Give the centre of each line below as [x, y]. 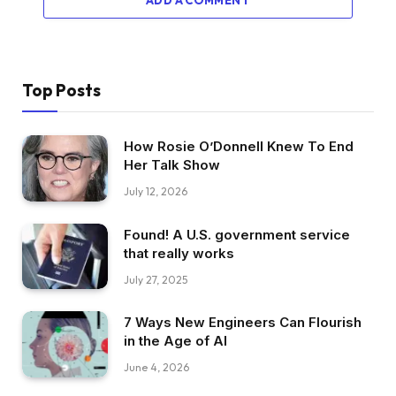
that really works [179, 253]
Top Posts [61, 90]
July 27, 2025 [156, 279]
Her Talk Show [172, 164]
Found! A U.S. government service [237, 234]
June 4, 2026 [156, 368]
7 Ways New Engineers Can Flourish [243, 323]
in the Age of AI [175, 341]
